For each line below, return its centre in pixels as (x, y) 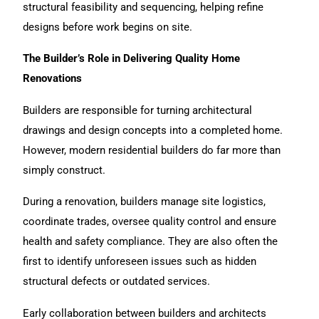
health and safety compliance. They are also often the (151, 242)
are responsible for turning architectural (157, 110)
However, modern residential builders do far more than (152, 150)
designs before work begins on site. (108, 27)
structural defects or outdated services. (117, 282)
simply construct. (64, 170)
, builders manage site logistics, (191, 202)
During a (44, 202)
